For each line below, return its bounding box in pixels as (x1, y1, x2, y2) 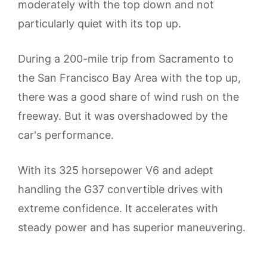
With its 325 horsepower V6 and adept (18, 164, 213, 176)
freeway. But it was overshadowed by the (18, 110, 228, 122)
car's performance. (18, 129, 114, 141)
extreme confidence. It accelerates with (18, 202, 218, 215)
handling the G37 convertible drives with (18, 183, 223, 195)
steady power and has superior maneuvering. (18, 221, 246, 234)
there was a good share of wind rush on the (18, 91, 239, 103)
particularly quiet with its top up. (18, 17, 181, 30)
